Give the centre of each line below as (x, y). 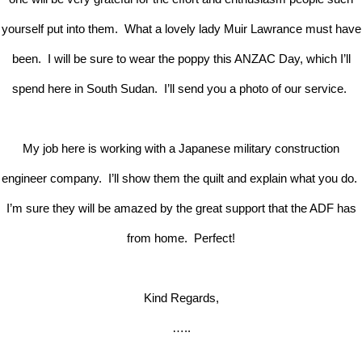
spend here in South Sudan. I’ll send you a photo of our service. (181, 88)
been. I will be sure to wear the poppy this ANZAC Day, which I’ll (181, 58)
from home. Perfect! (181, 238)
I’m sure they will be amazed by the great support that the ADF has (181, 208)
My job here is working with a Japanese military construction (181, 148)
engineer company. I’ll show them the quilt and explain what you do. (181, 178)
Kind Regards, (181, 297)
